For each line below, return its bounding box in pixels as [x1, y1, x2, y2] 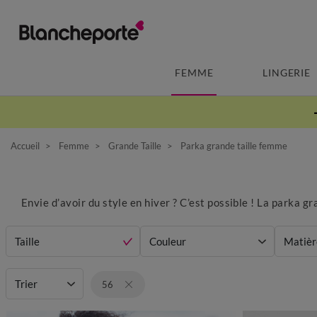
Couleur [149, 235, 186, 248]
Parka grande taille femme [178, 139, 287, 151]
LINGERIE [263, 67, 311, 79]
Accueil [11, 139, 40, 151]
